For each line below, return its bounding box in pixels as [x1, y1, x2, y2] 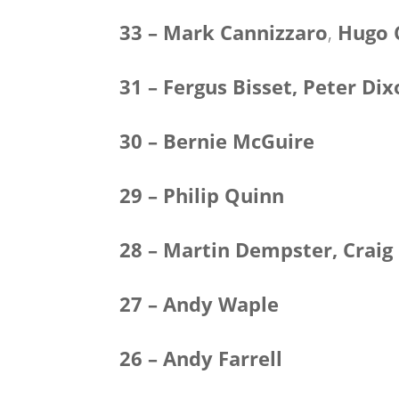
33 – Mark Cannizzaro [119, 19, 329, 45]
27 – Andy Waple [119, 290, 285, 317]
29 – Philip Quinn [119, 182, 285, 208]
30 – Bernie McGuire [119, 127, 315, 154]
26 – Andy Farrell [119, 345, 283, 371]
